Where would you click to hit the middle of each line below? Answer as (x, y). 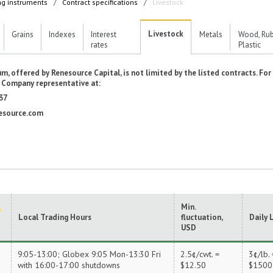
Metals (211, 34)
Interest (104, 34)
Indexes (62, 34)
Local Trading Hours (55, 217)
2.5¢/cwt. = (200, 254)
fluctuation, (202, 217)
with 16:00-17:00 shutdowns (69, 265)
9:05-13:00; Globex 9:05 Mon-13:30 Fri (89, 254)
